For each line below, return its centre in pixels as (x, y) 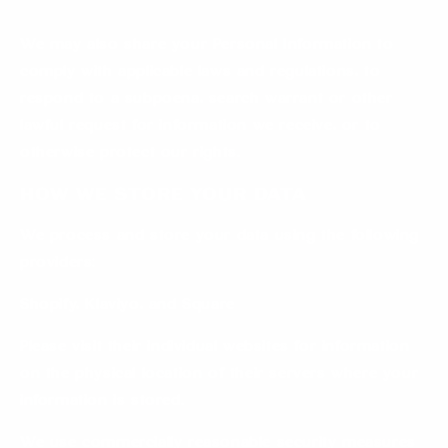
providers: (58, 264)
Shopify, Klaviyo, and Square (127, 306)
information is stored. (102, 402)
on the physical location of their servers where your (219, 375)
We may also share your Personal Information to (207, 46)
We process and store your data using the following (220, 237)
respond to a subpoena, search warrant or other (206, 100)
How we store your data (163, 195)
